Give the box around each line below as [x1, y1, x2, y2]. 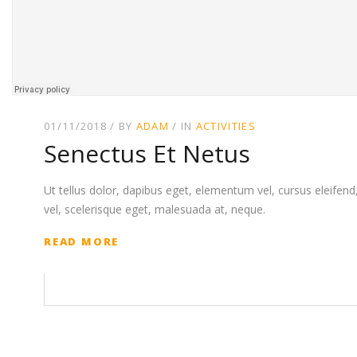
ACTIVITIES [195, 119, 256, 134]
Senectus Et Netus [44, 136, 250, 170]
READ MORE [44, 234, 120, 249]
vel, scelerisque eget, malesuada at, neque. [44, 202, 265, 218]
